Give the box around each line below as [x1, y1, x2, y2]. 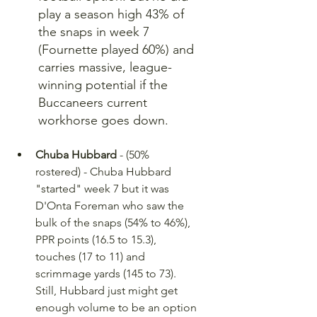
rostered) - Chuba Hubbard [35, 165, 174, 178]
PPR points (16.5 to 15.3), [35, 233, 159, 246]
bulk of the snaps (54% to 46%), [35, 216, 193, 229]
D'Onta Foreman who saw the [35, 199, 187, 212]
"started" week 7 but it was [35, 182, 172, 195]
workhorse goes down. [38, 113, 168, 128]
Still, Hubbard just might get [35, 284, 180, 297]
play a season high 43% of [38, 6, 188, 22]
